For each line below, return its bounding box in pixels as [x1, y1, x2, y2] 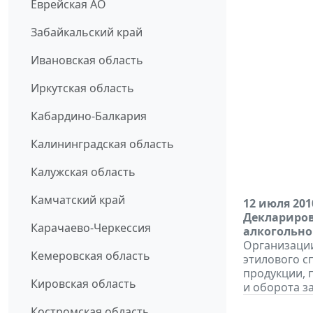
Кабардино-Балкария [31, 108, 147, 124]
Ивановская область [31, 52, 143, 68]
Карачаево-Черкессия [31, 220, 151, 236]
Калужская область [31, 164, 136, 180]
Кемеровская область [31, 248, 150, 264]
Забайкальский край [31, 24, 143, 41]
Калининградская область [31, 136, 174, 152]
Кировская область [31, 276, 136, 292]
